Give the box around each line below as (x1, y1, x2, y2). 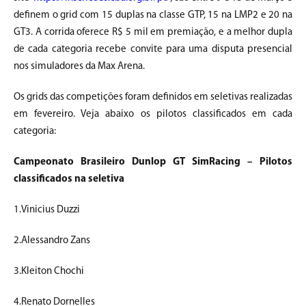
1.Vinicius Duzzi (14, 204, 80, 215)
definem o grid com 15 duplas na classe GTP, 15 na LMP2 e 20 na (14, 10, 292, 20)
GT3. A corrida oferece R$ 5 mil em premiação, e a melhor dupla (14, 27, 292, 38)
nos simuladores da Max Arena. (14, 61, 145, 72)
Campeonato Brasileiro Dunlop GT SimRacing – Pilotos (14, 156, 292, 167)
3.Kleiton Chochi (14, 266, 84, 277)
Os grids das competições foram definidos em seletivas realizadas (14, 92, 292, 102)
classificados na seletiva (14, 173, 124, 184)
